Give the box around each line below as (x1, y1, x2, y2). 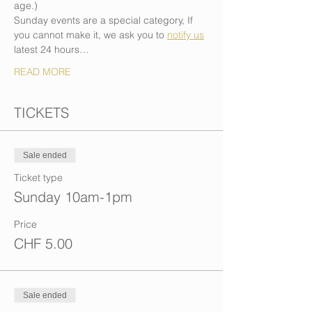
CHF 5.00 (14, 235, 72, 252)
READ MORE (14, 65, 71, 78)
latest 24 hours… (14, 43, 89, 56)
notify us (167, 29, 204, 41)
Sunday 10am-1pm (14, 188, 132, 205)
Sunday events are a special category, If (14, 14, 196, 26)
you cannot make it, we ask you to (14, 29, 167, 41)
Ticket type (14, 171, 63, 184)
